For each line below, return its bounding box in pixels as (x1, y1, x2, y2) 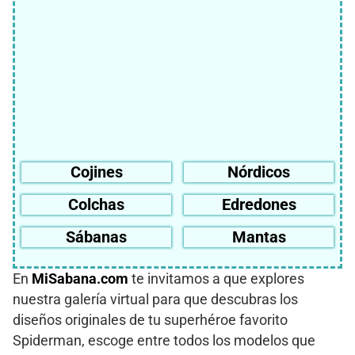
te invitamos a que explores (128, 270, 304, 287)
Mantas (231, 227, 286, 246)
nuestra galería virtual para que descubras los (13, 291, 298, 307)
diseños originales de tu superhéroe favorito (13, 311, 288, 328)
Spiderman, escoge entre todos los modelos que (13, 332, 315, 349)
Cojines (70, 162, 123, 181)
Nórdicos (227, 162, 290, 181)
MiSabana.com (32, 270, 128, 287)
